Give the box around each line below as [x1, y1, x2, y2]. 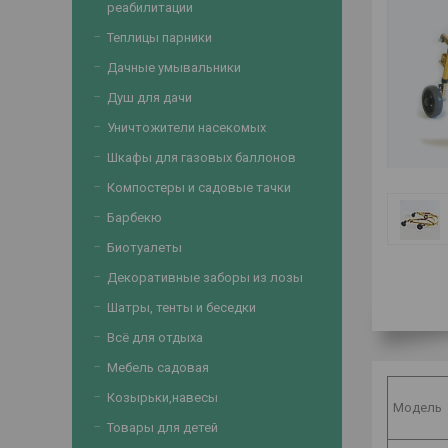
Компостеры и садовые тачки [107, 180, 291, 195]
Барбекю [107, 210, 162, 225]
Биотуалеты [107, 240, 182, 255]
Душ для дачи [107, 90, 192, 105]
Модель [393, 399, 442, 415]
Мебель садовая [107, 360, 209, 375]
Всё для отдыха [107, 330, 203, 345]
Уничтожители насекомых [107, 120, 266, 135]
